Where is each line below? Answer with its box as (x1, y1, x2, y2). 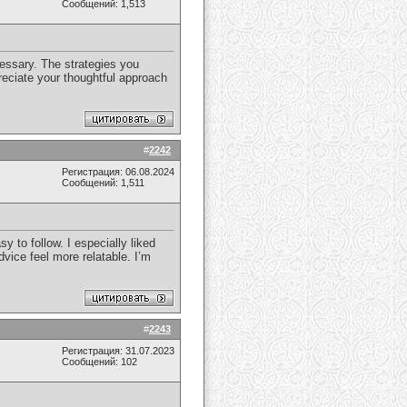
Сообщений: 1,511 (62, 177, 144, 188)
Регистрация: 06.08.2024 (62, 166, 174, 177)
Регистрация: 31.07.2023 (62, 345, 174, 356)
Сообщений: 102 (62, 356, 137, 367)
